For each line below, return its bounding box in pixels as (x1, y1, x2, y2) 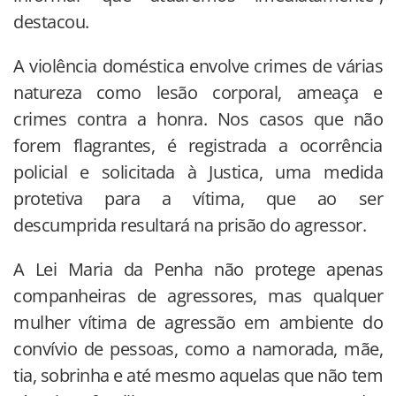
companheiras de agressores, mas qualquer (13, 283, 383, 308)
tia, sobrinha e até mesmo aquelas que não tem (13, 362, 383, 387)
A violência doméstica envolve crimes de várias (13, 53, 383, 78)
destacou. (13, 9, 89, 34)
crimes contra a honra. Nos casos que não (13, 106, 383, 131)
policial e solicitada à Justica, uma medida (13, 159, 383, 184)
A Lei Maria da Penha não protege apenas (13, 256, 383, 281)
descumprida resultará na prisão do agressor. (13, 212, 366, 237)
